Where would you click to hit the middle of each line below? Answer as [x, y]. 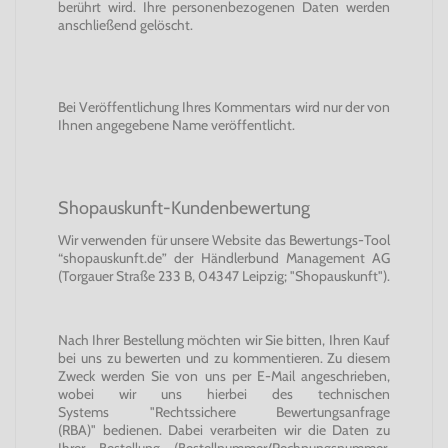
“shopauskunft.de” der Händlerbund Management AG [224, 258]
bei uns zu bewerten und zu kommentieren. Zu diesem [224, 358]
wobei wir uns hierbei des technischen [224, 394]
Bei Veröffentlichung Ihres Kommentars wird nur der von [224, 107]
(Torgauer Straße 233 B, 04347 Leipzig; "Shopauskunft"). [224, 276]
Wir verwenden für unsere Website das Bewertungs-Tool [224, 240]
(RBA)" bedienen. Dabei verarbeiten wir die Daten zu [224, 430]
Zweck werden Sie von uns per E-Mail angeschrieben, [224, 376]
